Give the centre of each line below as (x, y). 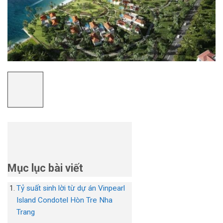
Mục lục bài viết (45, 168)
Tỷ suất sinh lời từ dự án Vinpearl (71, 188)
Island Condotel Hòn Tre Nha (65, 200)
